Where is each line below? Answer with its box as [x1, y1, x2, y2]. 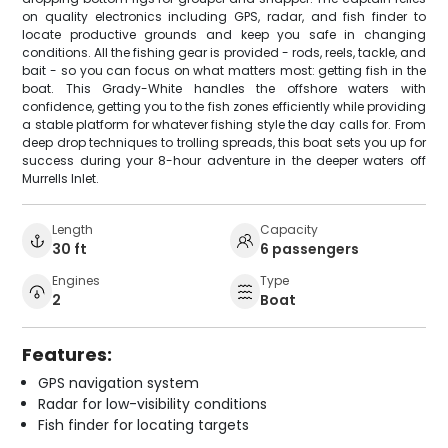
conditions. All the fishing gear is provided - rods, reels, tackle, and [22, 43, 426, 61]
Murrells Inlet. [22, 169, 100, 187]
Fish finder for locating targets [38, 414, 250, 435]
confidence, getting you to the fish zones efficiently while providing [22, 97, 426, 115]
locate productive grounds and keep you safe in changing [22, 25, 426, 43]
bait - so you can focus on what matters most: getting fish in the [22, 61, 426, 79]
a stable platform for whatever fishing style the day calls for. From [22, 115, 426, 133]
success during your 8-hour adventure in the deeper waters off [22, 151, 426, 169]
